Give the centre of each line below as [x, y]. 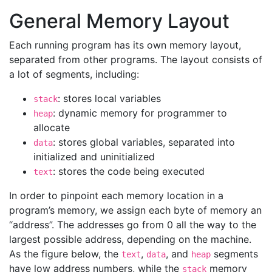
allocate [52, 127]
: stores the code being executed [129, 171]
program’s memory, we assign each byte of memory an [135, 210]
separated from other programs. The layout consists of [136, 59]
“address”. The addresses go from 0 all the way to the [133, 225]
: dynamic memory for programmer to [140, 113]
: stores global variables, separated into [144, 142]
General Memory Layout [119, 21]
